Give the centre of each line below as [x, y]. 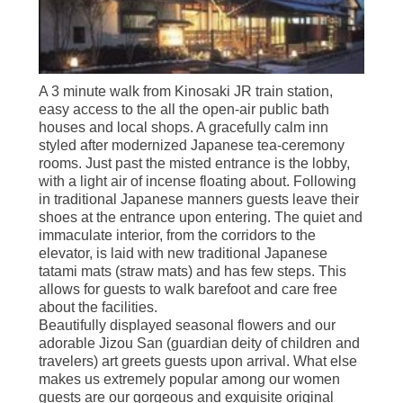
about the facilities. [98, 308]
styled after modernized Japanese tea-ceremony [191, 146]
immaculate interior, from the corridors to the [177, 236]
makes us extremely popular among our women [189, 380]
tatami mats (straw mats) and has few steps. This [192, 272]
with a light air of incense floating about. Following [197, 182]
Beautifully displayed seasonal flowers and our [187, 326]
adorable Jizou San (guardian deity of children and [199, 344]
